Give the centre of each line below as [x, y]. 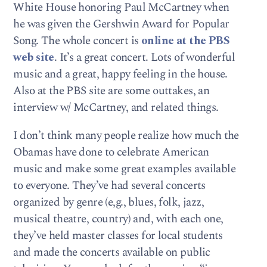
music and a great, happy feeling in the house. [120, 74]
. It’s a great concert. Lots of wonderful [145, 58]
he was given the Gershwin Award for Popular [121, 24]
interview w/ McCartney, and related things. [116, 108]
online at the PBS [185, 41]
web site [34, 58]
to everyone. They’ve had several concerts [109, 186]
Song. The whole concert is [77, 41]
